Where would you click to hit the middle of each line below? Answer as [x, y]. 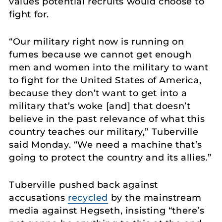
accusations [39, 197]
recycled [88, 197]
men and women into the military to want [109, 68]
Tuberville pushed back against [84, 185]
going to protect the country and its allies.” [111, 158]
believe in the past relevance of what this [107, 119]
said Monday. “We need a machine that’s [106, 145]
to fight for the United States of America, [105, 81]
